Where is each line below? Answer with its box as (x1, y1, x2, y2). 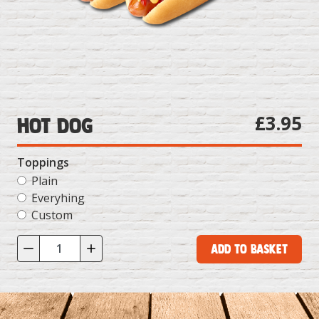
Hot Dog (16, 113, 93, 140)
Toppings (16, 155, 69, 171)
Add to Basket (211, 241, 288, 258)
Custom (31, 207, 73, 224)
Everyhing (31, 190, 85, 206)
